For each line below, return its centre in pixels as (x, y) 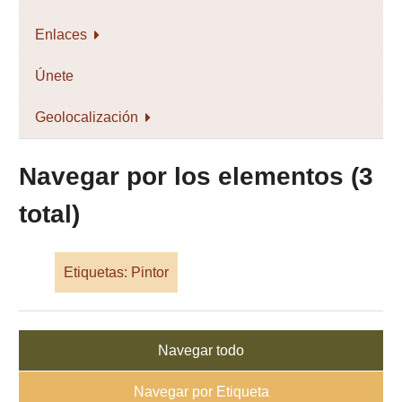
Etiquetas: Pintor (116, 272)
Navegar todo (201, 350)
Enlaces (61, 34)
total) (49, 214)
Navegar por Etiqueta (201, 391)
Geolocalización (87, 117)
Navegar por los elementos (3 (196, 176)
